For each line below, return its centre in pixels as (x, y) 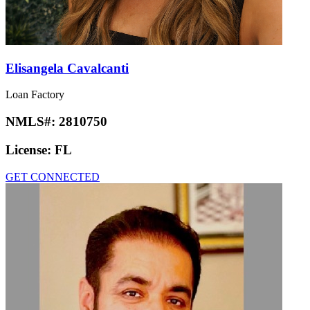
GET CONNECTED (53, 176)
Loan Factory (35, 95)
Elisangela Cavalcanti (67, 68)
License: (30, 149)
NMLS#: (32, 122)
